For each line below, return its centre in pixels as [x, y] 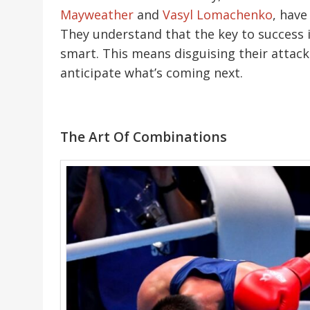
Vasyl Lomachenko [218, 15]
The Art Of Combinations [144, 137]
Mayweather [97, 15]
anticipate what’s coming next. [152, 73]
